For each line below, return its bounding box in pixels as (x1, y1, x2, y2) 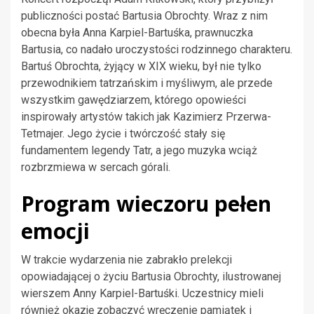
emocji (21, 217, 90, 246)
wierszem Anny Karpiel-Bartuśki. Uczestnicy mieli (21, 287, 264, 301)
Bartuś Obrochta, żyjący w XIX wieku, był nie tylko (21, 60, 261, 74)
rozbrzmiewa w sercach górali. (21, 161, 170, 175)
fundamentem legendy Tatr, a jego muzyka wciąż (21, 144, 257, 158)
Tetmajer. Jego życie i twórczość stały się (21, 127, 225, 141)
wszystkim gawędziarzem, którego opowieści (21, 93, 246, 107)
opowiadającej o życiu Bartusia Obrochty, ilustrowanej (21, 270, 281, 284)
